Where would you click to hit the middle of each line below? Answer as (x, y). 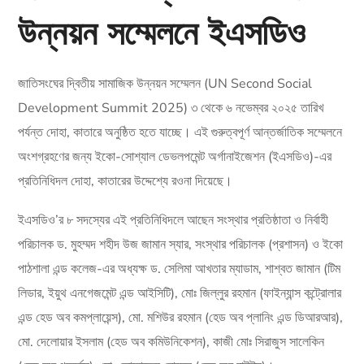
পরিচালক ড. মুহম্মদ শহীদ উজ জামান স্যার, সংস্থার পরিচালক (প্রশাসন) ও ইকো (181, 244)
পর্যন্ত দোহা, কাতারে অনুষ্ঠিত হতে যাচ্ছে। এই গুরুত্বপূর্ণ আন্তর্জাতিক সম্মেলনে (180, 132)
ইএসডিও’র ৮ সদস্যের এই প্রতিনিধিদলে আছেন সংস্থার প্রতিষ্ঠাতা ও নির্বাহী (173, 220)
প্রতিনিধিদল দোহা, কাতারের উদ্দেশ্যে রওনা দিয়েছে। (126, 181)
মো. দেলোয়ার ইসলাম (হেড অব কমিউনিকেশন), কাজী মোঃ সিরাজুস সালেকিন (171, 342)
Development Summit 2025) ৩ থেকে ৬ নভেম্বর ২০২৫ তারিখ (171, 108)
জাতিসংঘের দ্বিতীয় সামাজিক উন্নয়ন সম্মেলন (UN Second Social (165, 83)
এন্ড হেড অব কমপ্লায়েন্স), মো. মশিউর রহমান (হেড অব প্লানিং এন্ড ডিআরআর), (181, 317)
